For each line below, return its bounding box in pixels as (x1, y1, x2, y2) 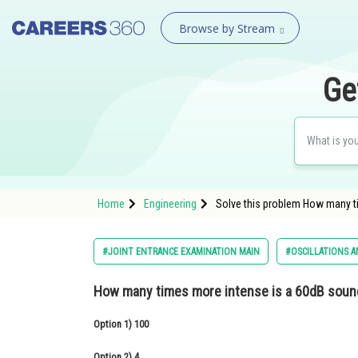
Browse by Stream (178, 21, 275, 36)
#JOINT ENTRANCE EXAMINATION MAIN (102, 246, 260, 257)
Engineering (144, 197, 197, 210)
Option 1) (93, 318, 134, 330)
